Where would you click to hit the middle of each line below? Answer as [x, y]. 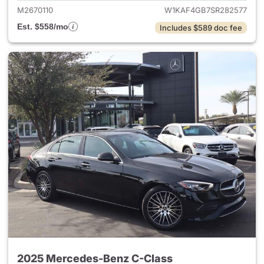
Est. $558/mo [43, 27]
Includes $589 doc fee [201, 28]
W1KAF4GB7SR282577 [206, 10]
